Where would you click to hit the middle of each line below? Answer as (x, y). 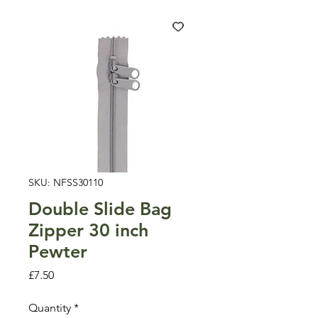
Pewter (58, 251)
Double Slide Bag (100, 208)
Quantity (50, 307)
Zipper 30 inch (88, 230)
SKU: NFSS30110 (66, 182)
